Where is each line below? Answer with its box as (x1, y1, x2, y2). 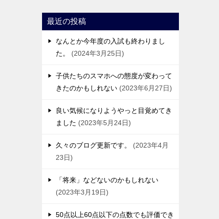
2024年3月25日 (74, 49, 122, 58)
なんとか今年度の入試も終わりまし (56, 37, 165, 45)
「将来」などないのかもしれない (56, 176, 158, 184)
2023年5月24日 (81, 119, 129, 127)
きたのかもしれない (56, 84, 117, 92)
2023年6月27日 (122, 84, 170, 92)
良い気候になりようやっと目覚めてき (56, 107, 172, 115)
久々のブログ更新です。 (56, 141, 131, 150)
